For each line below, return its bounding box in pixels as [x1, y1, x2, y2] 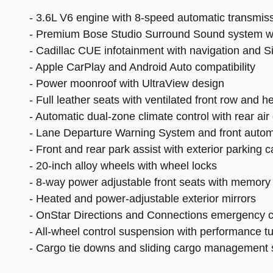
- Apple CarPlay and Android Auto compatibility [29, 61, 255, 74]
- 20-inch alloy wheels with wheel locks [29, 160, 217, 172]
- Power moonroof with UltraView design [29, 77, 224, 90]
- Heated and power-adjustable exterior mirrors [29, 193, 256, 205]
